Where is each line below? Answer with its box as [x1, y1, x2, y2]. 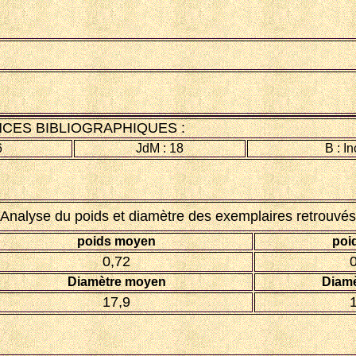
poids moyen [77, 234, 156, 248]
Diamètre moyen [67, 275, 166, 288]
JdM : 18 [136, 141, 184, 155]
